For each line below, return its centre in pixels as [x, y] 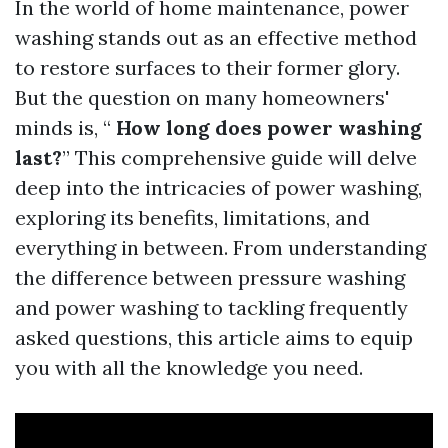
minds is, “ [63, 127]
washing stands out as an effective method [216, 37]
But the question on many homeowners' [202, 97]
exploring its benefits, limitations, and [192, 217]
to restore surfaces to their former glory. [207, 67]
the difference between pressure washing [210, 277]
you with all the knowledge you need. [189, 367]
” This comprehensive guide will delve [239, 157]
